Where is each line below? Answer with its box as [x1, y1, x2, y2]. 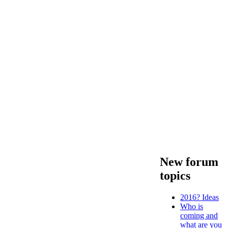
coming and [180, 211, 218, 220]
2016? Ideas [180, 192, 219, 202]
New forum [160, 155, 218, 168]
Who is [180, 202, 203, 211]
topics [160, 168, 190, 182]
